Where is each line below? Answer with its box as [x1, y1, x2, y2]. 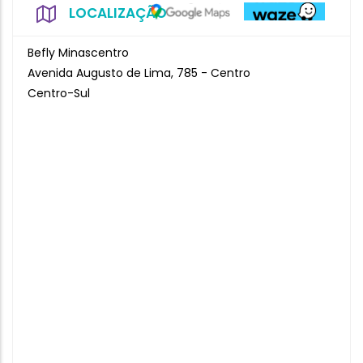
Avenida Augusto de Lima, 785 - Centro [28, 65, 250, 81]
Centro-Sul [28, 85, 90, 101]
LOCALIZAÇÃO [69, 3, 167, 23]
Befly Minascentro [28, 45, 129, 61]
